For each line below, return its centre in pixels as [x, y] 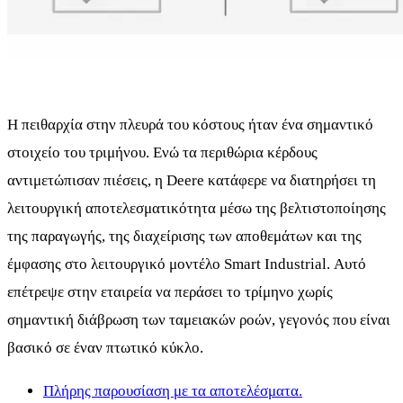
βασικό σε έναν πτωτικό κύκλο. [105, 347]
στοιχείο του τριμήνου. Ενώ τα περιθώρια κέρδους [162, 152]
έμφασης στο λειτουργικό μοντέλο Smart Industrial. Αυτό [187, 264]
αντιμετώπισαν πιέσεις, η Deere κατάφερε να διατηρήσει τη [192, 180]
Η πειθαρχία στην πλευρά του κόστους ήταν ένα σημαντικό [190, 124]
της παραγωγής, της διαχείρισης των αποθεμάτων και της [184, 236]
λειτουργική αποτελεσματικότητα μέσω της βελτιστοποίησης [197, 208]
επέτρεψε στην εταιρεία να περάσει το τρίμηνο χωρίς [170, 291]
